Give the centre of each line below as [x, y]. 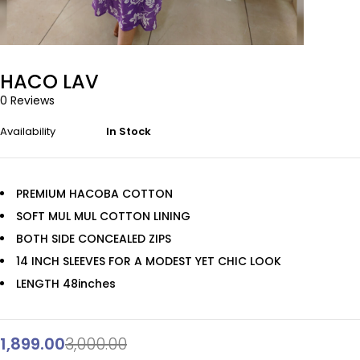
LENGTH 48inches [66, 284]
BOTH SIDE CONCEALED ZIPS [94, 239]
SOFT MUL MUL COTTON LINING [103, 216]
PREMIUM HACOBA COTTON [94, 194]
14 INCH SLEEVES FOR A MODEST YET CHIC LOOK [149, 261]
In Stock [129, 131]
